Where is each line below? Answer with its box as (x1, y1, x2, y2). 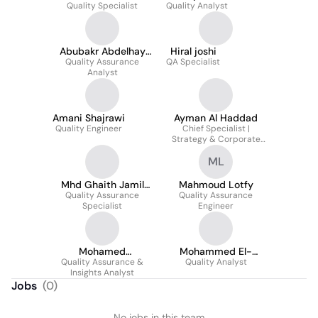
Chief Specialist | (182, 123, 250, 134)
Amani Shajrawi (53, 111, 125, 124)
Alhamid (83, 190, 121, 202)
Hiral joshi (170, 45, 216, 57)
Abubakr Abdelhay (59, 45, 146, 57)
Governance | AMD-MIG (169, 144, 263, 155)
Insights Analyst (70, 267, 134, 278)
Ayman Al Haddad (174, 111, 258, 124)
